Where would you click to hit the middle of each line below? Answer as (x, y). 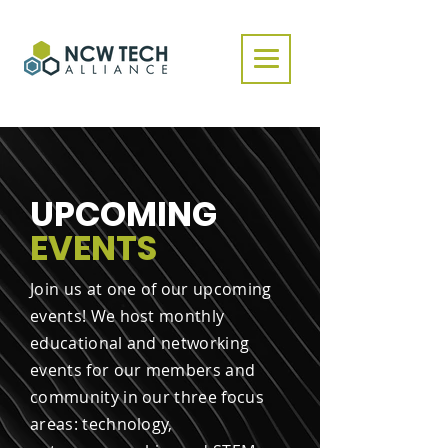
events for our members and (143, 370)
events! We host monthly (127, 316)
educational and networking (140, 343)
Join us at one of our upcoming (151, 289)
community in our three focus (147, 397)
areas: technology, (101, 424)
